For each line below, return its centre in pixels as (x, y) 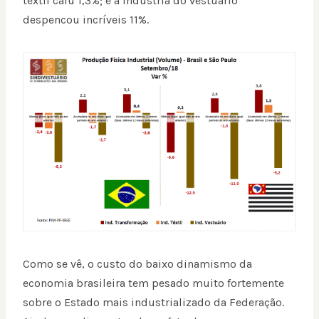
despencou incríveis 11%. (86, 20)
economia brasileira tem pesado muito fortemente (153, 283)
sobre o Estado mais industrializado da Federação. (153, 303)
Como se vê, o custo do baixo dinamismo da (137, 264)
